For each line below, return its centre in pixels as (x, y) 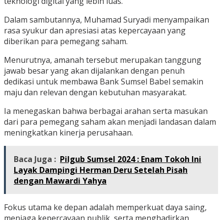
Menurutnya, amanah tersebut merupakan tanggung (103, 60)
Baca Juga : (35, 159)
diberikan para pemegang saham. (66, 41)
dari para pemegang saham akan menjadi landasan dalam (110, 122)
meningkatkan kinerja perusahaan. (69, 133)
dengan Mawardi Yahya (60, 181)
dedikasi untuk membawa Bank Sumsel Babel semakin (104, 82)
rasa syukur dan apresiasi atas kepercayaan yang (95, 31)
